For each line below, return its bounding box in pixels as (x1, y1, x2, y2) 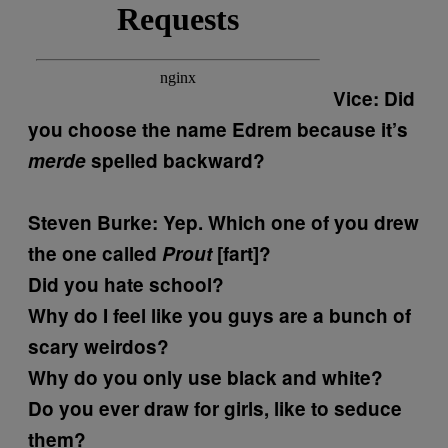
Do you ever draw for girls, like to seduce (28, 395, 402, 423)
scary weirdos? (28, 333, 169, 361)
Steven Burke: (28, 209, 158, 237)
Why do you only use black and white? (28, 364, 383, 392)
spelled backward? (86, 147, 265, 175)
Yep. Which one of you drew (163, 209, 419, 237)
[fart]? (212, 240, 271, 268)
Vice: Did (333, 85, 415, 113)
